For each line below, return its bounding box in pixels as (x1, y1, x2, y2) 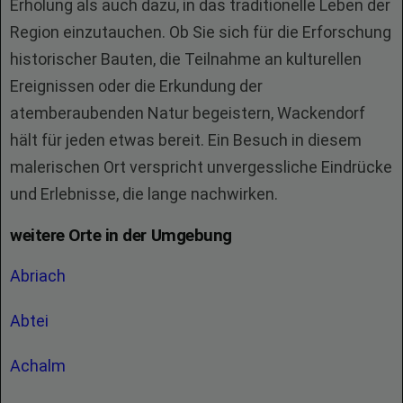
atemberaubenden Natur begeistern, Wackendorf (10, 103, 365, 122)
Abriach (10, 266, 69, 285)
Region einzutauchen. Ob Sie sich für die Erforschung (10, 22, 391, 41)
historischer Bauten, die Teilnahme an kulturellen (10, 49, 362, 68)
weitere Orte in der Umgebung (10, 225, 232, 246)
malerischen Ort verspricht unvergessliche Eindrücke (10, 157, 392, 176)
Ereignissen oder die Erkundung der (10, 76, 263, 95)
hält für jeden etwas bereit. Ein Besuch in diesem (10, 130, 362, 149)
